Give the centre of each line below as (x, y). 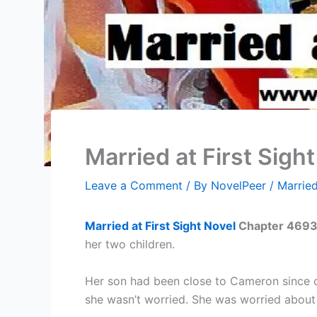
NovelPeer (240, 185)
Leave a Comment (134, 185)
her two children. (130, 244)
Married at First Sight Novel (160, 225)
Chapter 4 (265, 225)
